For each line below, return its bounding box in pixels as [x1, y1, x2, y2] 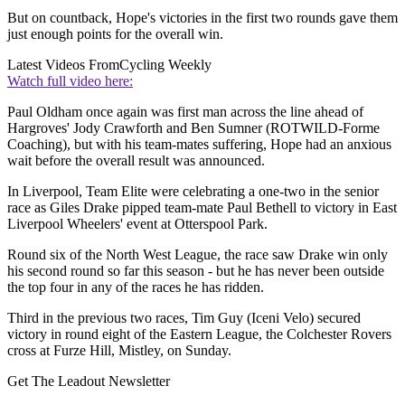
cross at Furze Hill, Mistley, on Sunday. [7, 342, 231, 358]
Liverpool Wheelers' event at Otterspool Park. [7, 215, 268, 231]
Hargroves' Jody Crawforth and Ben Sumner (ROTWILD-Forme [7, 119, 380, 136]
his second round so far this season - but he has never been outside [7, 262, 384, 278]
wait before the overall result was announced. [7, 152, 265, 168]
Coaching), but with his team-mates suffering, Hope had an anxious [7, 136, 391, 152]
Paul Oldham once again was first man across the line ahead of [7, 103, 363, 119]
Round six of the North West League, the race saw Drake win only [7, 246, 388, 262]
